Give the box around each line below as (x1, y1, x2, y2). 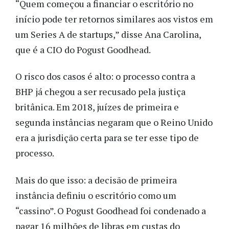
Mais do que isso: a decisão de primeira (15, 173, 177, 186)
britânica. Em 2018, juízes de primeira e (15, 101, 179, 113)
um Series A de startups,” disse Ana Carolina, (15, 28, 201, 40)
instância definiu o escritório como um (15, 189, 176, 201)
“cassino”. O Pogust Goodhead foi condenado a (15, 204, 206, 217)
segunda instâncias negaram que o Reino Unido (15, 116, 213, 129)
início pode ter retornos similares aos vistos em (15, 12, 213, 25)
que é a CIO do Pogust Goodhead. (15, 43, 152, 56)
